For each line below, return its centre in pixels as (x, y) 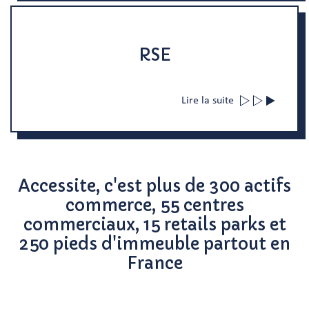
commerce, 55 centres (154, 206)
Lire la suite (208, 101)
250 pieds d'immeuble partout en (154, 244)
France (154, 263)
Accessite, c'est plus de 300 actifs (154, 186)
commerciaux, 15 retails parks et (154, 225)
